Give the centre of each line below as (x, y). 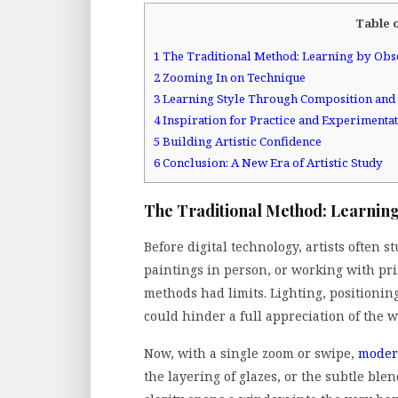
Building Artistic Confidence (241, 142)
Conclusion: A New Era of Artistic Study (271, 163)
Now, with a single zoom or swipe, (251, 354)
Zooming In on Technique (233, 78)
